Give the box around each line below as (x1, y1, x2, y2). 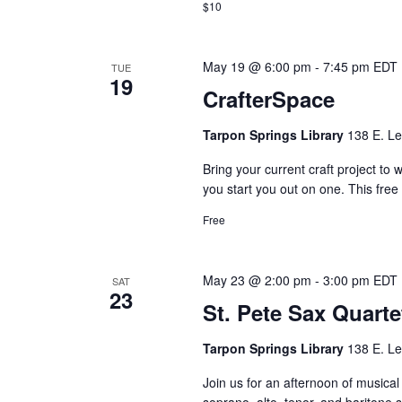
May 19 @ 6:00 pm (203, 57, 312, 75)
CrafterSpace (203, 83, 336, 114)
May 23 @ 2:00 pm (203, 270, 312, 289)
